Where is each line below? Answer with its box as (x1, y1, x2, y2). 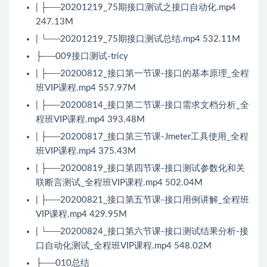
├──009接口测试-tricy (36, 52, 128, 61)
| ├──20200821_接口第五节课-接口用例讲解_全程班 (36, 195, 249, 205)
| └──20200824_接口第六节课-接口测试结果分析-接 (36, 227, 249, 237)
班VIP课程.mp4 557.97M (36, 83, 136, 93)
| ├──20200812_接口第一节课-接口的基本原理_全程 (36, 69, 249, 79)
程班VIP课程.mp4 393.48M (36, 115, 145, 125)
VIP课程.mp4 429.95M (36, 210, 127, 219)
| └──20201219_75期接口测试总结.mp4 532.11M (36, 35, 240, 44)
